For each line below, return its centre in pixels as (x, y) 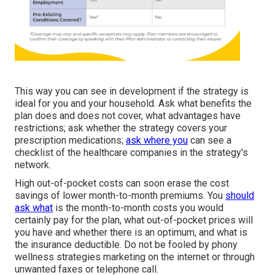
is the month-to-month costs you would (138, 208)
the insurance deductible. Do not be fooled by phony (126, 245)
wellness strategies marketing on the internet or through (135, 257)
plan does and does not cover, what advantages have (128, 116)
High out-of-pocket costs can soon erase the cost (122, 184)
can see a (210, 141)
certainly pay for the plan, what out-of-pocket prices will (134, 220)
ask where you (157, 141)
